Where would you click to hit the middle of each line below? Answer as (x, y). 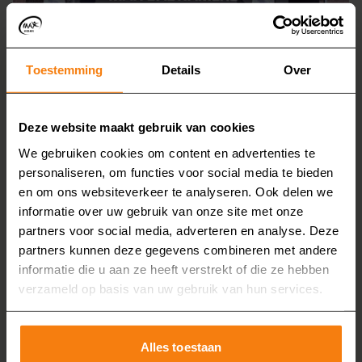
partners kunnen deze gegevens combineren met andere (178, 250)
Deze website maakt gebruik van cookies (137, 127)
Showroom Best (103, 115)
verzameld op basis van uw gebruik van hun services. (171, 288)
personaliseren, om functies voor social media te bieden (176, 172)
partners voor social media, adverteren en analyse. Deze (179, 230)
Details (181, 69)
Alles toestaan (181, 347)
